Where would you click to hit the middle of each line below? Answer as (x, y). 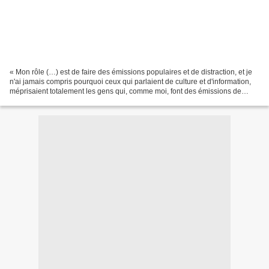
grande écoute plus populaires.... (63, 101)
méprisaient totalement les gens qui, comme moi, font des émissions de (125, 91)
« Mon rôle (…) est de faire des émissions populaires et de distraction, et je (131, 72)
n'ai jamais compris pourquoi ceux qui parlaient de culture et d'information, (130, 81)
